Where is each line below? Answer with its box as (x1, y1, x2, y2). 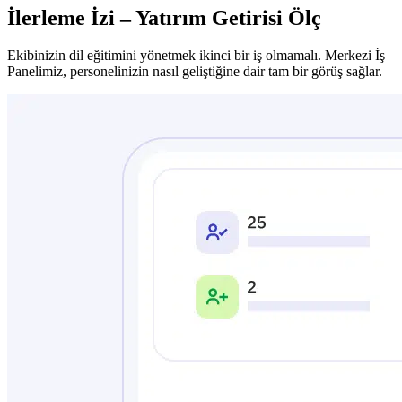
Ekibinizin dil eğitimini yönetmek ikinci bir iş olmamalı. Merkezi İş (7, 48, 385, 64)
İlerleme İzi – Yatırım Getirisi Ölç (7, 5, 321, 30)
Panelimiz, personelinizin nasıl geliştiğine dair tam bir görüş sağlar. (7, 64, 382, 80)
